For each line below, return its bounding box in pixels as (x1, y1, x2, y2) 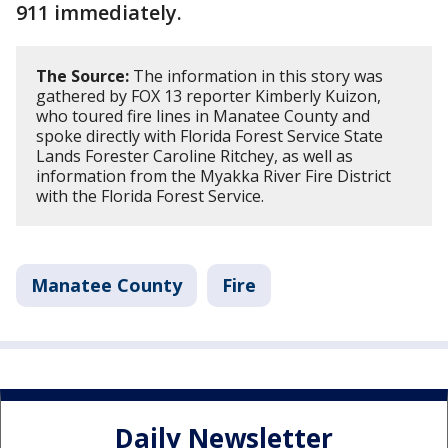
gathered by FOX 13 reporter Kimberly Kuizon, (36, 84, 381, 107)
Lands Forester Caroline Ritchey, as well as (36, 144, 353, 167)
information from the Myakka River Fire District (36, 164, 391, 187)
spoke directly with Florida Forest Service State (36, 124, 383, 147)
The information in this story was (129, 64, 383, 87)
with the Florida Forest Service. (36, 184, 264, 207)
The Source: (36, 64, 129, 87)
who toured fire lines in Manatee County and (36, 104, 370, 127)
